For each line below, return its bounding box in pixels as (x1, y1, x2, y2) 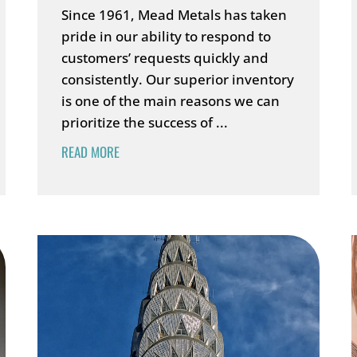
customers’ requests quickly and (61, 49, 269, 67)
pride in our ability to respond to (61, 27, 272, 45)
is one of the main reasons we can (61, 92, 280, 110)
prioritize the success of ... (61, 113, 229, 131)
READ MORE (61, 142, 120, 162)
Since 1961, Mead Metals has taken (61, 6, 288, 24)
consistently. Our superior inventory (61, 70, 295, 88)
